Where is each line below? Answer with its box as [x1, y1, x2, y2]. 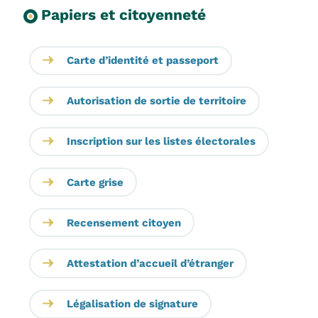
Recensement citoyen [66, 216, 181, 229]
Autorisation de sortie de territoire [66, 94, 246, 108]
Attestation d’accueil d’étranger [66, 257, 234, 270]
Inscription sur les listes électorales [66, 135, 256, 148]
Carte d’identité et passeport [66, 54, 219, 67]
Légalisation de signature [66, 297, 198, 311]
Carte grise [66, 175, 124, 189]
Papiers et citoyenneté [40, 5, 206, 23]
